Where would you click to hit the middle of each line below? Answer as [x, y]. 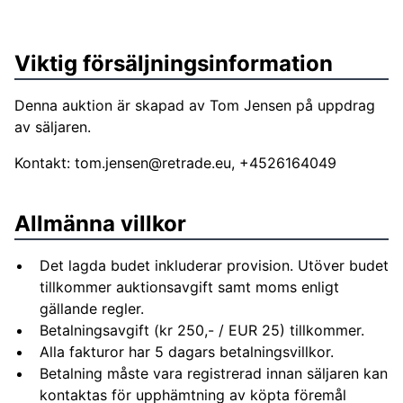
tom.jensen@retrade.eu [153, 163]
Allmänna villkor [100, 224]
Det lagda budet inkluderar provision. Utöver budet [214, 265]
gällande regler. [92, 309]
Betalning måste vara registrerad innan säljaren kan [214, 373]
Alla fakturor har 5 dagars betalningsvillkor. [187, 352]
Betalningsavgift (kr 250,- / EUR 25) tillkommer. [202, 330]
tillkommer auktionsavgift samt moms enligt [189, 287]
